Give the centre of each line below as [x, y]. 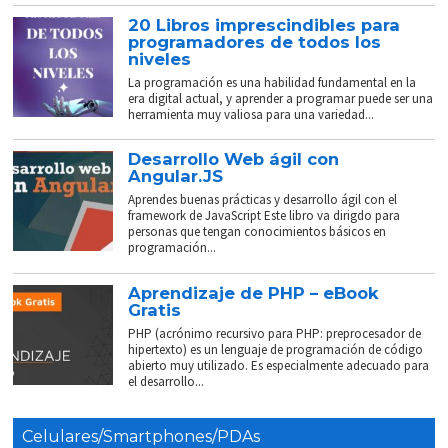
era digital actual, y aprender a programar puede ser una [281, 99]
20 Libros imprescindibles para [264, 25]
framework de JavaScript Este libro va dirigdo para [264, 216]
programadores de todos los [255, 42]
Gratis [155, 310]
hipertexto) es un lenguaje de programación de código [276, 350]
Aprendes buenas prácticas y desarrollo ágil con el [263, 200]
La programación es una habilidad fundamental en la [272, 83]
